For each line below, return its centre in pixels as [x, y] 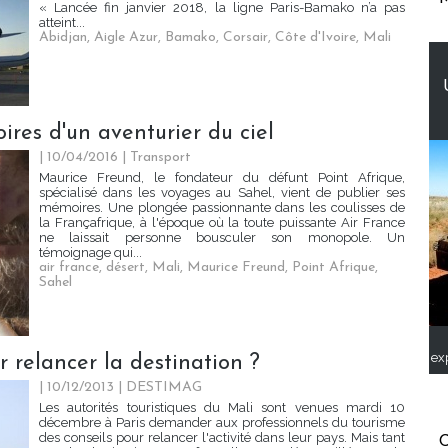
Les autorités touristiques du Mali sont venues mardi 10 [222, 408]
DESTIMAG [164, 388]
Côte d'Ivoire [315, 38]
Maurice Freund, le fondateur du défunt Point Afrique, [222, 178]
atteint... [62, 23]
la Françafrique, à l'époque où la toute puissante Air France [222, 223]
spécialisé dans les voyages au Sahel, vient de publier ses [222, 193]
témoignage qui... [90, 253]
